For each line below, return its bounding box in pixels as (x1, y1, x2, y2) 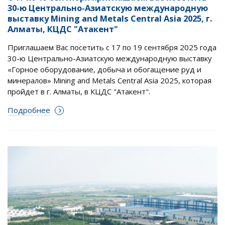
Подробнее (8, 105, 50, 116)
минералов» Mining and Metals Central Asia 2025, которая (8, 75, 211, 86)
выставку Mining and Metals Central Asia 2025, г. (8, 13, 212, 25)
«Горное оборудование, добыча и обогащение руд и (8, 64, 201, 75)
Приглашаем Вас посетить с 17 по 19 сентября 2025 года (8, 42, 216, 53)
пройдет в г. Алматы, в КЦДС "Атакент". (8, 86, 150, 97)
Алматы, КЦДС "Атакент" (8, 23, 118, 35)
